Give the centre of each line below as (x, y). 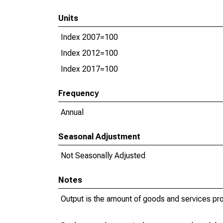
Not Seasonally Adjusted (103, 156)
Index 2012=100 (89, 53)
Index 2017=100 (89, 69)
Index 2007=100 (89, 37)
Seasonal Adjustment (99, 137)
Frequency (78, 93)
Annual (72, 112)
